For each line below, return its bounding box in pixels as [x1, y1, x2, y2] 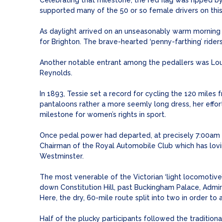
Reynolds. [40, 69, 72, 77]
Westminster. [40, 152, 84, 161]
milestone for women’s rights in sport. [40, 111, 166, 119]
